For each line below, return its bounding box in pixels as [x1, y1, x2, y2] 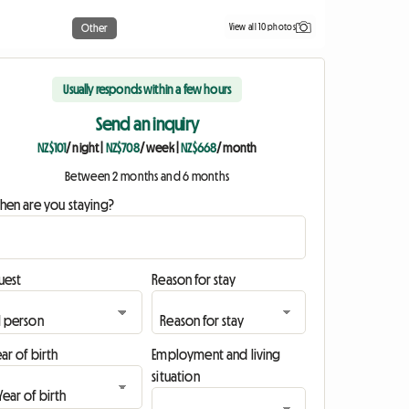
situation [152, 369, 200, 384]
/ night [66, 142, 100, 155]
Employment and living [152, 347, 281, 362]
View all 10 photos [228, 21, 296, 32]
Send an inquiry [95, 115, 199, 134]
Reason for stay [152, 272, 236, 288]
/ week [139, 142, 174, 155]
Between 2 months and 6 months [65, 170, 230, 184]
